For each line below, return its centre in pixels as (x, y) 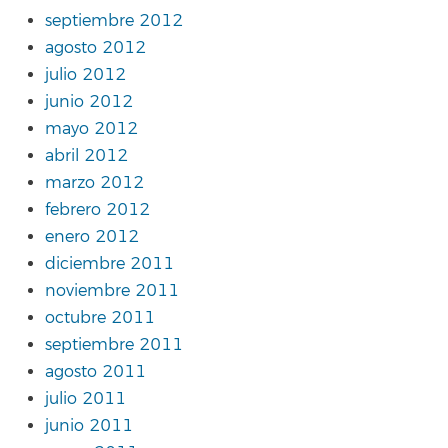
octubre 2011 (100, 318)
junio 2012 (89, 102)
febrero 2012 (97, 210)
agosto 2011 (95, 372)
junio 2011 (89, 426)
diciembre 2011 (109, 264)
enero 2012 (92, 237)
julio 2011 (85, 399)
